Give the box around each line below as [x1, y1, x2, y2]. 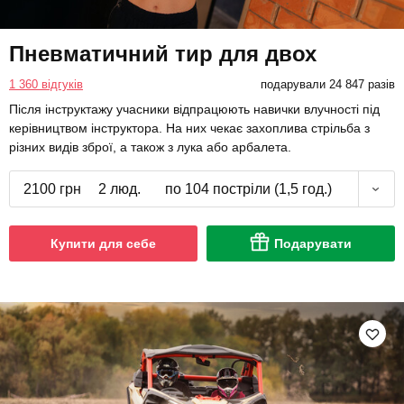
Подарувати [274, 236, 352, 252]
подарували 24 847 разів [260, 78, 395, 92]
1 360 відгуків [9, 78, 83, 92]
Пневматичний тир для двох [9, 41, 317, 67]
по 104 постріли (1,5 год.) [165, 181, 332, 197]
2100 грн [23, 181, 81, 197]
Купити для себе [50, 236, 156, 252]
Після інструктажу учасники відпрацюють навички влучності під [9, 102, 380, 117]
